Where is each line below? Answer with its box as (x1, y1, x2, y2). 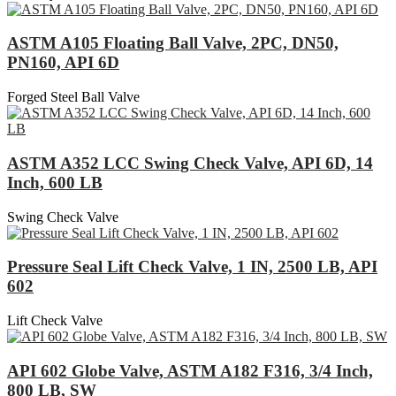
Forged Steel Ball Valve (7, 89, 140, 105)
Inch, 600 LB (7, 172, 103, 192)
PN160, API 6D (7, 53, 119, 72)
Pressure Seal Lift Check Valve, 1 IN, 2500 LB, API (7, 257, 377, 277)
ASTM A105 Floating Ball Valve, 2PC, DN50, (7, 34, 339, 53)
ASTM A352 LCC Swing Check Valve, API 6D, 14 (7, 153, 373, 172)
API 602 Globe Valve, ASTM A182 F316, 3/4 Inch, (7, 361, 373, 380)
